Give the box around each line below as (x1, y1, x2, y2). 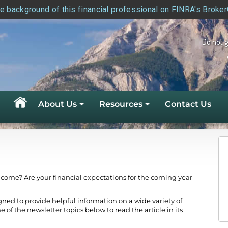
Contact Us (165, 99, 211, 109)
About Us (38, 99, 77, 109)
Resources (99, 99, 142, 109)
